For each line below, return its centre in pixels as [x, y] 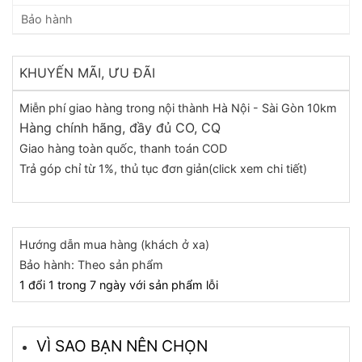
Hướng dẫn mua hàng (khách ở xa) [114, 245]
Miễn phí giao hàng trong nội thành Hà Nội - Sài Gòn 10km [178, 108]
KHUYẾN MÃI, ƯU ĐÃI [87, 73]
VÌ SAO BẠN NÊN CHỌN [122, 346]
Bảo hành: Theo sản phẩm [91, 265]
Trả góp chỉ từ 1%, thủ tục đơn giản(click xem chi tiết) [163, 169]
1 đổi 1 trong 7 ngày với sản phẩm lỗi [119, 285]
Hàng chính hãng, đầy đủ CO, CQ [120, 128]
